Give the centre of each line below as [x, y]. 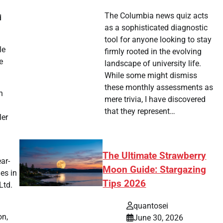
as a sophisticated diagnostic [156, 28]
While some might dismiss [151, 76]
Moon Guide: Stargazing [155, 170]
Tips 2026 [124, 184]
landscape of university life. [153, 64]
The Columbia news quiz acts [156, 16]
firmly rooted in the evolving [153, 52]
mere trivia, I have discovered [155, 100]
